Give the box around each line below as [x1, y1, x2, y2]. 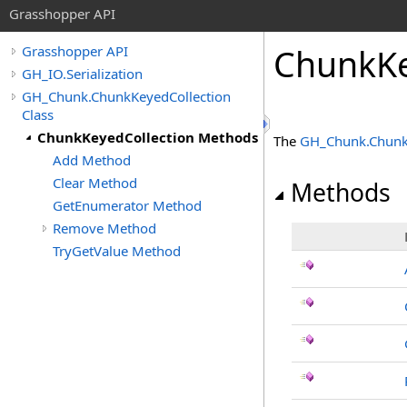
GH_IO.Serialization [22, 65, 143, 83]
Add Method [53, 151, 131, 169]
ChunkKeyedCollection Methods [37, 128, 258, 146]
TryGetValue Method [53, 242, 181, 260]
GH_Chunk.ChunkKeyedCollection [22, 87, 231, 105]
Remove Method [53, 219, 156, 237]
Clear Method [53, 174, 137, 192]
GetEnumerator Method [53, 196, 202, 214]
